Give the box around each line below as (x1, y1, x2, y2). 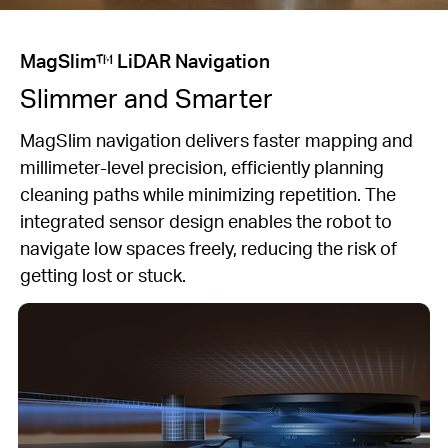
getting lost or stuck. (20, 262, 186, 286)
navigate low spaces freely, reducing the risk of (20, 235, 397, 259)
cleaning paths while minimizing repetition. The (20, 181, 396, 205)
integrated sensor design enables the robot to (20, 208, 392, 232)
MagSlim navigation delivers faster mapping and (20, 127, 413, 151)
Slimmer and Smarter (20, 80, 273, 114)
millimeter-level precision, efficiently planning (20, 154, 384, 178)
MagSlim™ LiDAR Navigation (20, 48, 270, 74)
